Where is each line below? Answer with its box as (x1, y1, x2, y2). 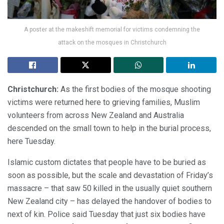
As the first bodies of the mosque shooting (58, 84, 211, 94)
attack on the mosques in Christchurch (57, 39, 166, 46)
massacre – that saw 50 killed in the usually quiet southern (7, 183, 212, 193)
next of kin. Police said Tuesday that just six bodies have (7, 209, 205, 219)
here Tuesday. (7, 136, 55, 146)
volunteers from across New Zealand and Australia (7, 110, 184, 120)
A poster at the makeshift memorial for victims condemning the (24, 26, 200, 33)
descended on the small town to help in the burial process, (7, 123, 211, 133)
